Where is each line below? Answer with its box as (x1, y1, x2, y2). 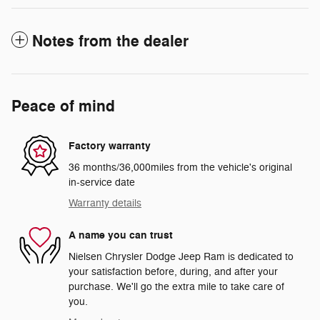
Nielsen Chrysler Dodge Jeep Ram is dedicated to (69, 250, 294, 263)
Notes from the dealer (32, 31, 189, 51)
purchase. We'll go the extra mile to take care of (69, 280, 284, 293)
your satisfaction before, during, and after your (69, 265, 278, 278)
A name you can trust (69, 229, 173, 243)
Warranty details (69, 196, 141, 209)
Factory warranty (69, 139, 151, 154)
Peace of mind (11, 96, 115, 116)
